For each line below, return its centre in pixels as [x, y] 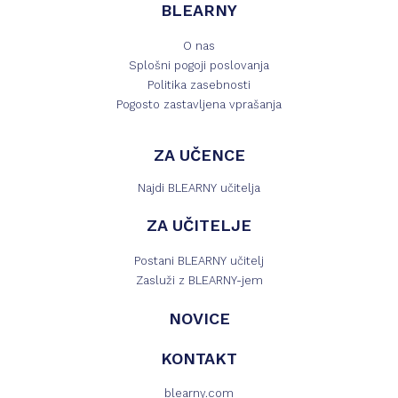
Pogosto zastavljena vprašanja [199, 104]
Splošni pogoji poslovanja [199, 65]
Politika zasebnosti [199, 84]
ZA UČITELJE [199, 225]
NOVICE [199, 318]
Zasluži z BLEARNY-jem [199, 280]
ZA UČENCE [199, 155]
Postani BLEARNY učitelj [199, 260]
